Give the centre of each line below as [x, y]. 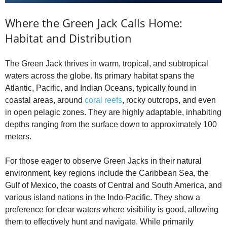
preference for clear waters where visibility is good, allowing [112, 210]
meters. [18, 137]
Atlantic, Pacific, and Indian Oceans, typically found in [101, 88]
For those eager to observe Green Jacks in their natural [103, 161]
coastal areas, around [45, 100]
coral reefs [103, 100]
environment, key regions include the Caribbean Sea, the [107, 173]
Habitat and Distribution [68, 38]
